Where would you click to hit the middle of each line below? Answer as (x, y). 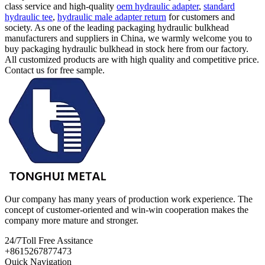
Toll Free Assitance (57, 240)
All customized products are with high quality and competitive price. (132, 59)
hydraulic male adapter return (112, 17)
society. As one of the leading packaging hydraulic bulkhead (117, 27)
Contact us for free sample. (55, 70)
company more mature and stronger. (72, 220)
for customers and (201, 17)
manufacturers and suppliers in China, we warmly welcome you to (128, 38)
